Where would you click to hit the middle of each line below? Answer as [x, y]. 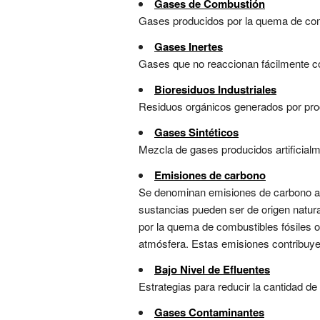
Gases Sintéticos [196, 132]
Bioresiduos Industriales [215, 90]
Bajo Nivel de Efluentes [212, 270]
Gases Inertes [189, 47]
